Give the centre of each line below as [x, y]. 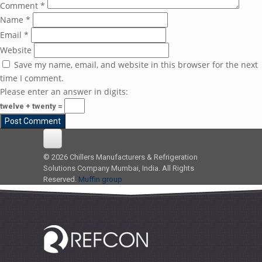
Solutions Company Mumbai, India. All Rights [119, 168]
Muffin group [100, 179]
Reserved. [61, 179]
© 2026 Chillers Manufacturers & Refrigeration [120, 157]
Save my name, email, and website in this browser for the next [136, 64]
